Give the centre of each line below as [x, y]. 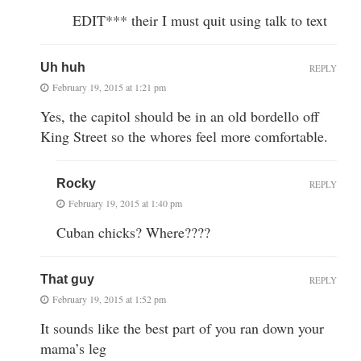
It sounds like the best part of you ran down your [182, 328]
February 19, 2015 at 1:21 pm [109, 87]
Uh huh [63, 67]
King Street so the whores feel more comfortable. [184, 136]
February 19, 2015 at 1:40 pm [125, 203]
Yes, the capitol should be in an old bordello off [180, 116]
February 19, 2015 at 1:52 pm [109, 299]
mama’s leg [73, 348]
